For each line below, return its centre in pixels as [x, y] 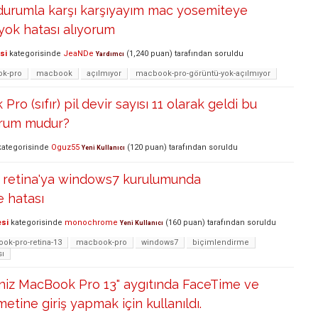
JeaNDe [78, 54]
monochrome [91, 223]
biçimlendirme [221, 242]
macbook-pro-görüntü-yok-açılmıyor [203, 73]
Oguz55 [65, 148]
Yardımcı [110, 54]
